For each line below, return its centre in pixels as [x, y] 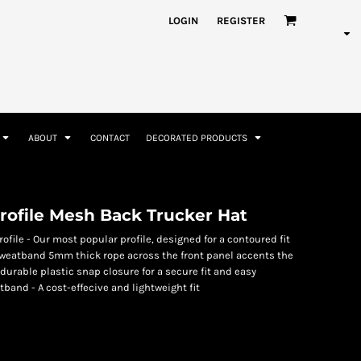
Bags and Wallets [217, 173]
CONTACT [110, 138]
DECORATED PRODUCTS [197, 138]
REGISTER [241, 20]
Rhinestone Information [116, 12]
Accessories [58, 173]
